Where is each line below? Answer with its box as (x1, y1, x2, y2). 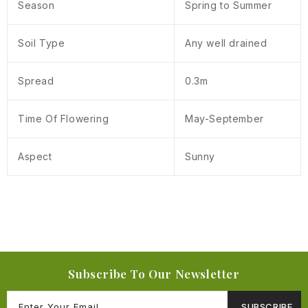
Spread (18, 75, 54, 87)
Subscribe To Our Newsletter (68, 266, 240, 282)
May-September (185, 113, 264, 125)
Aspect (18, 151, 52, 163)
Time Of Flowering (18, 113, 109, 125)
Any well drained (185, 37, 267, 49)
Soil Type (18, 37, 65, 49)
